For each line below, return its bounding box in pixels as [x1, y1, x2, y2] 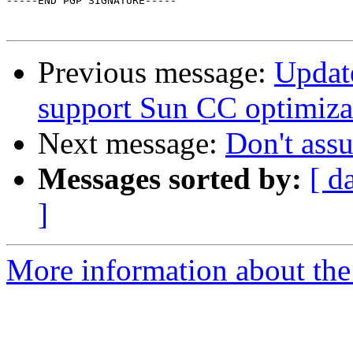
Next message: [38, 126, 225, 161]
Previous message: [38, 55, 274, 90]
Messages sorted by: [38, 162, 302, 196]
